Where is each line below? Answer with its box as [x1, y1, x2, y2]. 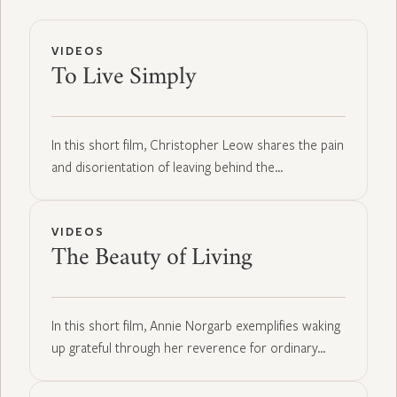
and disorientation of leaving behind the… [51, 157, 284, 175]
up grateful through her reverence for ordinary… [51, 338, 326, 356]
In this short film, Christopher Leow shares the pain [51, 135, 344, 153]
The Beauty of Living [51, 248, 253, 270]
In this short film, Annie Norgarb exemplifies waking [51, 315, 340, 334]
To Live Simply [51, 67, 197, 90]
